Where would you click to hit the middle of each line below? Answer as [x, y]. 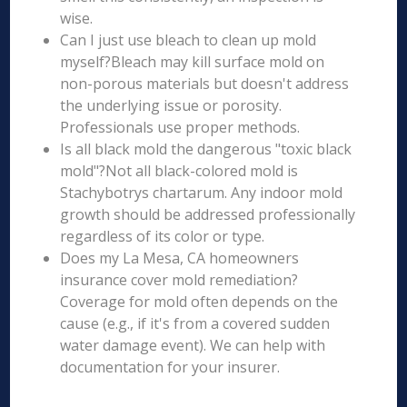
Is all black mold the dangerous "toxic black [206, 149]
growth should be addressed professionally [208, 214]
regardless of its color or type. [163, 236]
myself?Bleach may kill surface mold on [193, 62]
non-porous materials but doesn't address [205, 84]
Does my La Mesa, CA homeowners [180, 258]
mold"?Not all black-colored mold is [179, 171]
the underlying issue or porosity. [171, 105]
